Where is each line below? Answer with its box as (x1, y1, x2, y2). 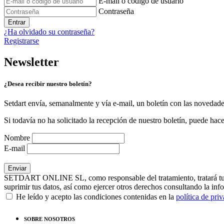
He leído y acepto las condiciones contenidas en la (14, 192, 176, 201)
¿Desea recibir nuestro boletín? (4, 80, 92, 88)
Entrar (8, 18, 25, 26)
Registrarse (4, 36, 39, 45)
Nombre (4, 133, 30, 142)
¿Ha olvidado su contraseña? (4, 27, 94, 36)
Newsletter (4, 55, 59, 68)
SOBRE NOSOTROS (24, 216, 75, 222)
